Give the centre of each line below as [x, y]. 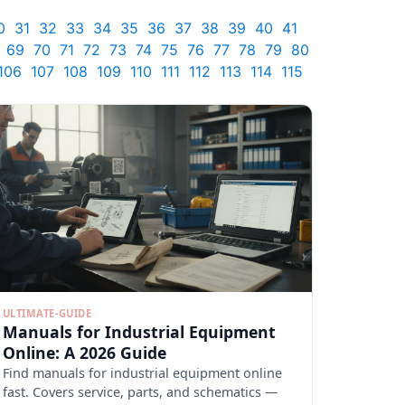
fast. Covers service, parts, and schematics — [140, 392]
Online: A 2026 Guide [85, 353]
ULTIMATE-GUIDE [47, 313]
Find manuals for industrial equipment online [142, 373]
